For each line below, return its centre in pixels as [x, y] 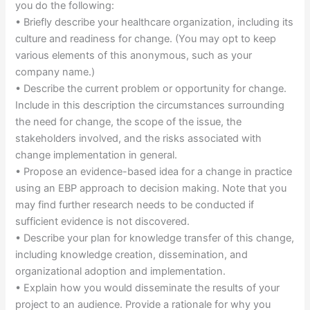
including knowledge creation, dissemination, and [132, 254]
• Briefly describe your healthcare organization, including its [155, 22]
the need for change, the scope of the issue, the [129, 121]
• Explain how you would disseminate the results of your [148, 288]
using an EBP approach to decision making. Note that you [151, 188]
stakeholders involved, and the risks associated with [139, 138]
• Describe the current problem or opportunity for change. [151, 88]
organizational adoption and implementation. [121, 271]
